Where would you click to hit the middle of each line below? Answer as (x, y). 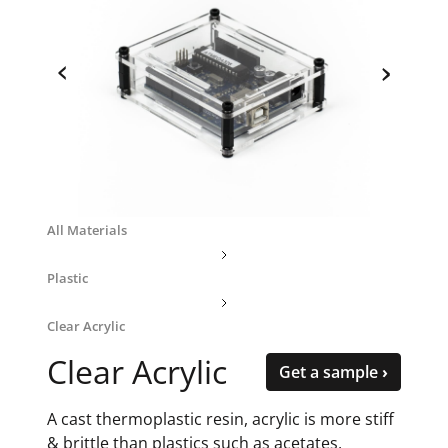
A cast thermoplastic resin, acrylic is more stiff (220, 419)
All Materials (87, 230)
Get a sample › (333, 372)
